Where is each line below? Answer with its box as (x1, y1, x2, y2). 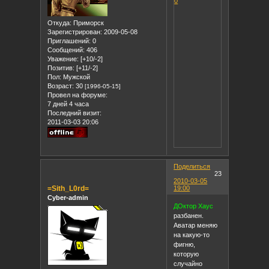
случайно (174, 259, 203, 267)
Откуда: (47, 19, 72, 27)
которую (174, 250, 199, 258)
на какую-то (174, 231, 210, 238)
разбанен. (174, 211, 204, 219)
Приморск (71, 19, 104, 27)
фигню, (174, 240, 196, 248)
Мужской (61, 73, 91, 81)
